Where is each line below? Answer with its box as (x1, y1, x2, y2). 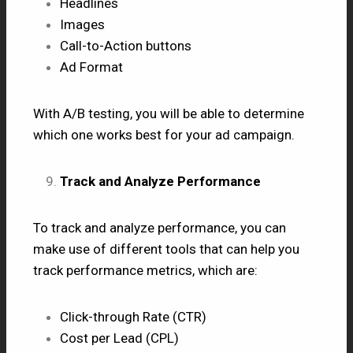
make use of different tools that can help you (33, 240, 299, 257)
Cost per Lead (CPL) (60, 329, 179, 346)
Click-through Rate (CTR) (60, 308, 206, 325)
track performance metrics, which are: (33, 262, 258, 278)
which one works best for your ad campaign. (33, 126, 295, 143)
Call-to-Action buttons (60, 37, 191, 54)
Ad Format (60, 58, 123, 75)
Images (60, 16, 105, 32)
